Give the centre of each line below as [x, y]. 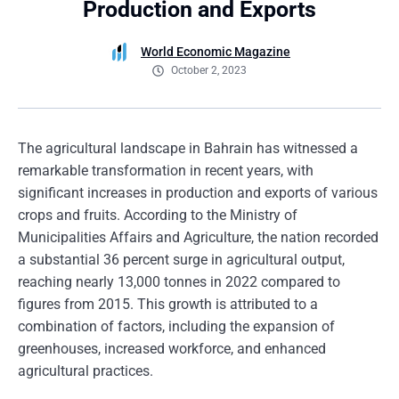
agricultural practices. [85, 371]
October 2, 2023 [209, 70]
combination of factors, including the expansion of [176, 326]
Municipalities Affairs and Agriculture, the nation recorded [198, 237]
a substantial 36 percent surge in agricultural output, [181, 260]
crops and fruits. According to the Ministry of [158, 215]
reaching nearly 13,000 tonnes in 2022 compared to [179, 282]
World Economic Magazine [216, 52]
